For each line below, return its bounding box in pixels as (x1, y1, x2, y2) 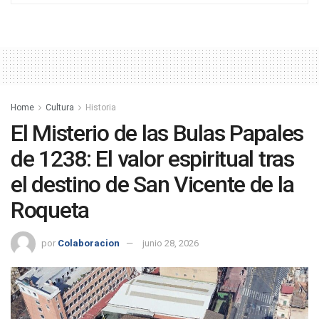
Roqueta (11, 196, 90, 224)
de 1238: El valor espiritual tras (11, 145, 294, 172)
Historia (85, 102, 116, 113)
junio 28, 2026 (142, 238, 199, 249)
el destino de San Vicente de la (11, 170, 294, 198)
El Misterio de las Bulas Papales (11, 119, 304, 147)
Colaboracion (58, 238, 120, 249)
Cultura (46, 102, 74, 113)
